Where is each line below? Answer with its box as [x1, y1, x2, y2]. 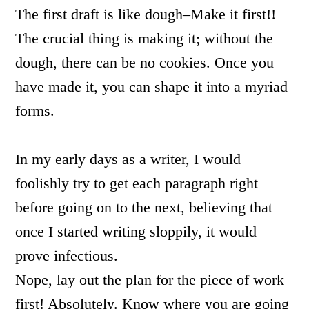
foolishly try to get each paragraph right [15, 175, 259, 192]
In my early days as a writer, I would [15, 150, 241, 168]
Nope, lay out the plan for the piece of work [15, 271, 285, 288]
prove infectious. [15, 247, 119, 264]
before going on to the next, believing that [15, 199, 273, 216]
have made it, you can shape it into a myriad [15, 78, 288, 95]
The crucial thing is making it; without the [15, 30, 274, 47]
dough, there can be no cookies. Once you [15, 54, 275, 71]
